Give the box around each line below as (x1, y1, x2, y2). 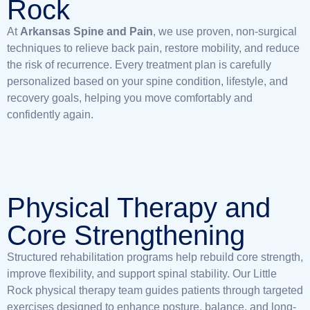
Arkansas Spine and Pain (20, 26, 153, 37)
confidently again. (7, 109, 93, 120)
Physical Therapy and (7, 192, 271, 223)
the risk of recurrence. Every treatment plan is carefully (7, 59, 271, 71)
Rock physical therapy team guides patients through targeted (7, 284, 303, 296)
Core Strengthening (7, 220, 245, 250)
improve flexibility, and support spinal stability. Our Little (7, 268, 277, 280)
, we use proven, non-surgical (153, 26, 297, 37)
